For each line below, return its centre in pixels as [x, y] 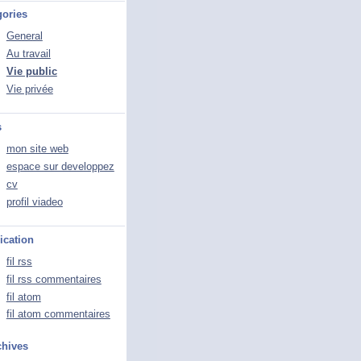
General [24, 36]
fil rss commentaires [54, 279]
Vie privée [29, 89]
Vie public [31, 71]
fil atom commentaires [58, 314]
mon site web [37, 148]
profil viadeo [34, 201]
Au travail [28, 54]
